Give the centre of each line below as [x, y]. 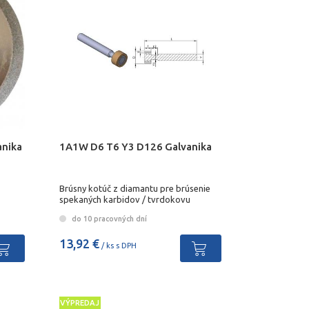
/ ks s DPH [118, 245]
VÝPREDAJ [80, 303]
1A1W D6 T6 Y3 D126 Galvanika [135, 146]
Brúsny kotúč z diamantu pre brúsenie [134, 188]
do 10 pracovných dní [108, 218]
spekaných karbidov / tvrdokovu [124, 199]
